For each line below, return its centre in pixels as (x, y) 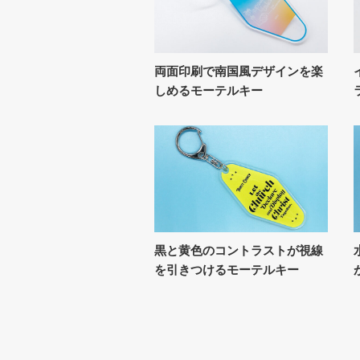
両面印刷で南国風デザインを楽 (239, 70)
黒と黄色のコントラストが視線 (239, 250)
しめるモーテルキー (209, 90)
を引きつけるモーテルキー (227, 270)
